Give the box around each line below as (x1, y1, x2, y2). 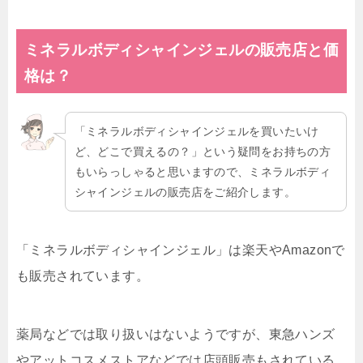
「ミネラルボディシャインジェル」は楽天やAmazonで (16, 243, 345, 258)
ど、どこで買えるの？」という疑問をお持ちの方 (74, 144, 331, 158)
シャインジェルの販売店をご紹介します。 (74, 185, 297, 199)
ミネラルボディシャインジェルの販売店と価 (24, 41, 339, 59)
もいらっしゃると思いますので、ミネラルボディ (74, 164, 331, 178)
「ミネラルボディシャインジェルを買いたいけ (74, 124, 319, 138)
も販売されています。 (16, 269, 149, 284)
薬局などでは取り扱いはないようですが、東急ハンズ (16, 327, 335, 342)
